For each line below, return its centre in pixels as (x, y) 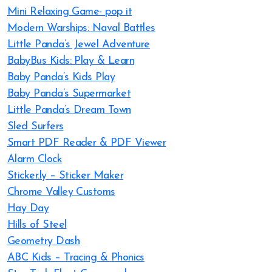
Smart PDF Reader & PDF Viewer (87, 143)
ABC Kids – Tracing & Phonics (76, 258)
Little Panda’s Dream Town (69, 110)
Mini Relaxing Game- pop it (70, 12)
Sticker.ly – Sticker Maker (65, 176)
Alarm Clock (35, 159)
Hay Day (28, 209)
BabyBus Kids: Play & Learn (71, 61)
